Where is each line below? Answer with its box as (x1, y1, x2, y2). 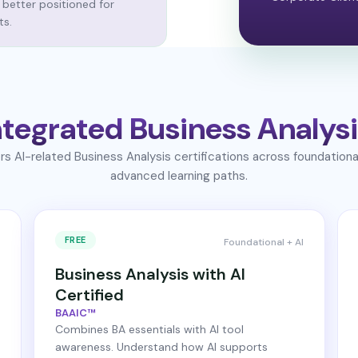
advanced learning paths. (110, 168, 248, 184)
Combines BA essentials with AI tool (54, 322, 244, 336)
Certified (54, 284, 124, 305)
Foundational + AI (223, 236, 304, 249)
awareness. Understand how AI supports (54, 340, 268, 354)
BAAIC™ (54, 306, 96, 320)
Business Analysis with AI (54, 264, 245, 284)
